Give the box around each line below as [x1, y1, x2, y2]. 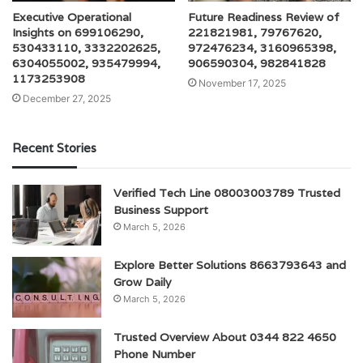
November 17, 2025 [199, 77, 286, 90]
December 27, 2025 [23, 92, 111, 105]
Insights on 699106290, [12, 25, 143, 41]
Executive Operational [12, 10, 131, 25]
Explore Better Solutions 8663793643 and [113, 258, 346, 273]
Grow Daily [113, 275, 171, 290]
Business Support [113, 203, 208, 218]
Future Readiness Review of [188, 10, 340, 25]
